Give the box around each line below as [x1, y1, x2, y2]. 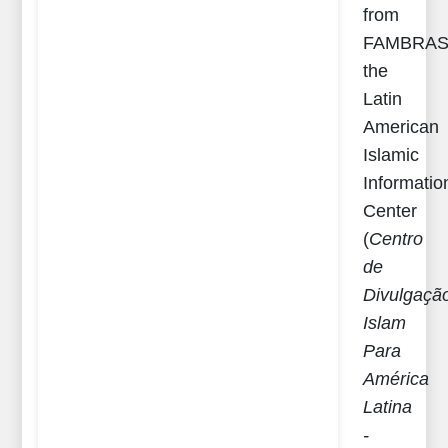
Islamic [363, 145, 420, 165]
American [363, 117, 440, 137]
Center [363, 201, 418, 221]
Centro [369, 229, 424, 249]
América [363, 369, 430, 389]
